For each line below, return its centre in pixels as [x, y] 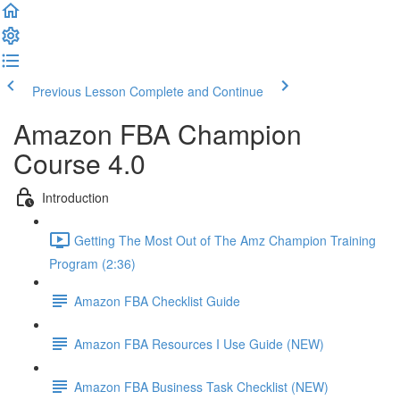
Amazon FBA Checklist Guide [157, 300]
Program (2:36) [92, 263]
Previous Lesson [79, 91]
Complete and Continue [196, 91]
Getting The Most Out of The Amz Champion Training [225, 240]
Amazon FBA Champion [158, 133]
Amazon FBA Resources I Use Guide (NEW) [199, 343]
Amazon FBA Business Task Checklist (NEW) [201, 386]
